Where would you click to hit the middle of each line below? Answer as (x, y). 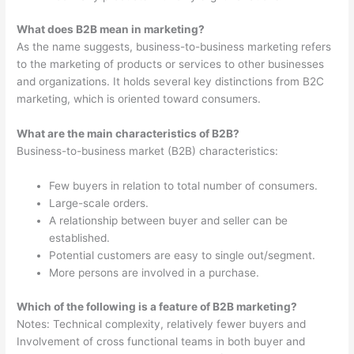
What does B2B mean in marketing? (111, 30)
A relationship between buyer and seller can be (169, 221)
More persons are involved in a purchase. (154, 273)
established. (80, 238)
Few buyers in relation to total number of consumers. (184, 186)
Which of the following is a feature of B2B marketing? (157, 306)
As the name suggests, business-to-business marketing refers (174, 47)
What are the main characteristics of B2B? (128, 134)
